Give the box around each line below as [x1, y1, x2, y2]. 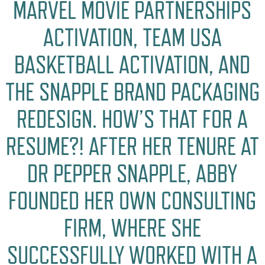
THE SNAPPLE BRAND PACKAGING [5, 77, 260, 106]
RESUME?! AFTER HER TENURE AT [5, 131, 259, 161]
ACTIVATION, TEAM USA [43, 22, 222, 52]
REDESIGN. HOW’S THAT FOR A [17, 104, 248, 134]
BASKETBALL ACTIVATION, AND [14, 50, 251, 79]
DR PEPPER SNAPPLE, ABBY [27, 159, 238, 188]
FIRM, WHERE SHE [63, 213, 201, 243]
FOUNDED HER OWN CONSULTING [8, 186, 257, 215]
